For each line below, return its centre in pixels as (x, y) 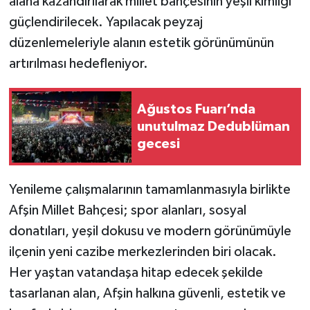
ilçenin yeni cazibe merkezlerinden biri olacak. (143, 252)
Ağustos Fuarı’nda (196, 109)
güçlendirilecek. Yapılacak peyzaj (106, 22)
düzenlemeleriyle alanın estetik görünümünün (141, 43)
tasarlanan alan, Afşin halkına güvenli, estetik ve (147, 294)
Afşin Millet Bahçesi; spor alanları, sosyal (127, 211)
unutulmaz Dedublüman (213, 126)
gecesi (158, 144)
